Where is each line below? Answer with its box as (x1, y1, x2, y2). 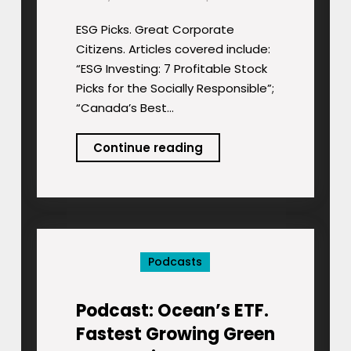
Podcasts (148, 254, 203, 270)
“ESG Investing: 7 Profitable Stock (75, 60, 267, 78)
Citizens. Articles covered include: (75, 41, 270, 58)
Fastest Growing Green (75, 322, 275, 347)
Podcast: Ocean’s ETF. (75, 299, 269, 324)
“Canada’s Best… (75, 100, 174, 117)
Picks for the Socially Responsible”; (75, 80, 274, 97)
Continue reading (92, 139, 203, 157)
